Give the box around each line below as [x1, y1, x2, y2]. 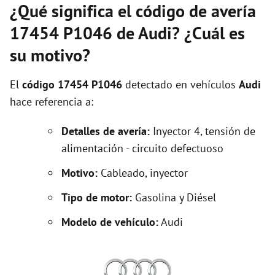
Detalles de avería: [61, 124, 150, 138]
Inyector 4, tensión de [150, 124, 255, 138]
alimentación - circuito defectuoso [61, 141, 223, 155]
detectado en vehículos [122, 77, 239, 91]
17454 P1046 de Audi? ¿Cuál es [10, 21, 245, 44]
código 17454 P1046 [22, 77, 122, 91]
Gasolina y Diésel [135, 190, 216, 204]
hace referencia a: [10, 95, 93, 109]
